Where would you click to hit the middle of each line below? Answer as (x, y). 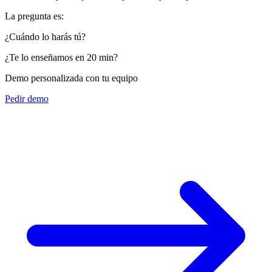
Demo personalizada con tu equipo (71, 78)
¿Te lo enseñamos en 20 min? (61, 58)
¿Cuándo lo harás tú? (45, 37)
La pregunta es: (34, 16)
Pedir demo (27, 99)
